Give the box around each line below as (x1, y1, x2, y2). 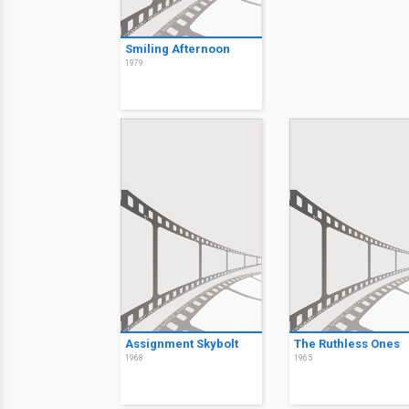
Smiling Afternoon (125, 42, 230, 57)
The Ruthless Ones (294, 336, 400, 351)
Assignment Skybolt (125, 336, 238, 351)
